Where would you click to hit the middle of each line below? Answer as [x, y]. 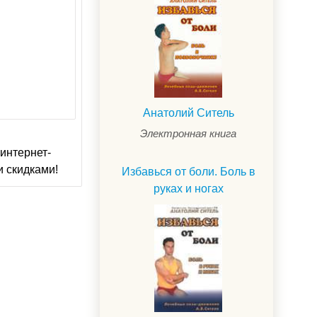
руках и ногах [188, 188]
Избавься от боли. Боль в [188, 171]
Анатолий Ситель [188, 113]
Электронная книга [188, 133]
